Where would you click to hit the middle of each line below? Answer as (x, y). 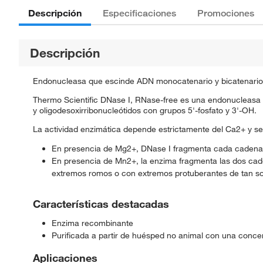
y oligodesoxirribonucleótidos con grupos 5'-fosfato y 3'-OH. (145, 111)
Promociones (226, 13)
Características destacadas (101, 204)
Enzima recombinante (92, 223)
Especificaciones (139, 13)
